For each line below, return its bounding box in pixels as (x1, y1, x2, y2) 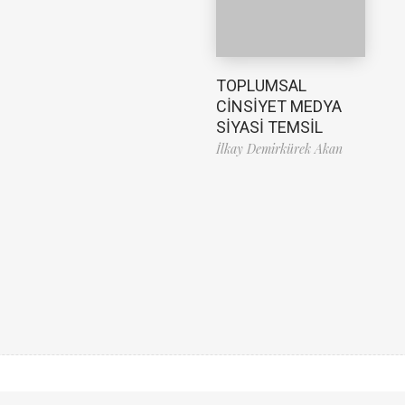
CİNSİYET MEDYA (216, 96, 342, 116)
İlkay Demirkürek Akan (216, 139, 343, 157)
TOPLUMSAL (216, 75, 306, 95)
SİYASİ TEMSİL (216, 117, 323, 137)
